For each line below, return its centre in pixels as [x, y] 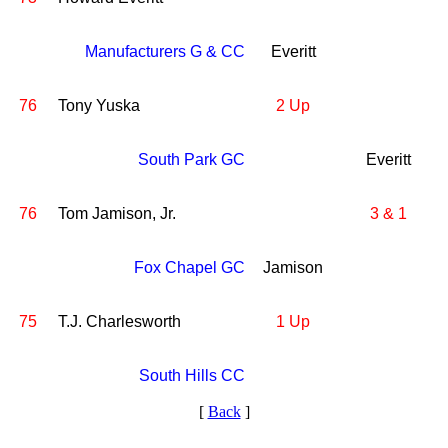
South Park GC [191, 159]
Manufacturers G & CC [165, 51]
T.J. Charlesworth [119, 321]
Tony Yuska [99, 105]
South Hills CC [192, 375]
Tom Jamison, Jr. [117, 213]
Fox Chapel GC [189, 267]
